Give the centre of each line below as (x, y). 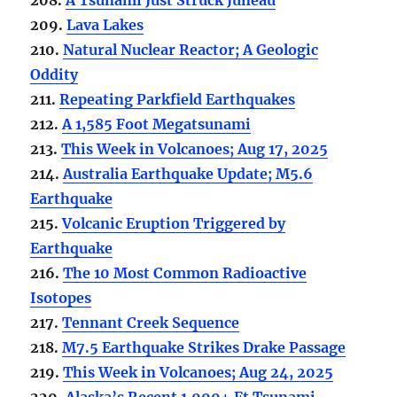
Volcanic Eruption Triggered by (174, 223)
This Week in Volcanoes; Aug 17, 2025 (195, 148)
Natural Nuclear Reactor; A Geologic (191, 49)
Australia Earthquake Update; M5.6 (188, 173)
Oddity (54, 74)
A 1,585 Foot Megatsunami (157, 124)
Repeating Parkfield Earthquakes (178, 99)
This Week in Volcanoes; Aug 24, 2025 (198, 372)
